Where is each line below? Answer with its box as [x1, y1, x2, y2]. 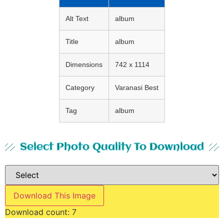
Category [65, 83, 94, 91]
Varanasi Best [115, 83, 158, 91]
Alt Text [65, 14, 88, 22]
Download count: [5, 206, 72, 217]
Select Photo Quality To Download [20, 141, 204, 152]
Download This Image [13, 190, 95, 200]
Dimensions [65, 60, 102, 68]
